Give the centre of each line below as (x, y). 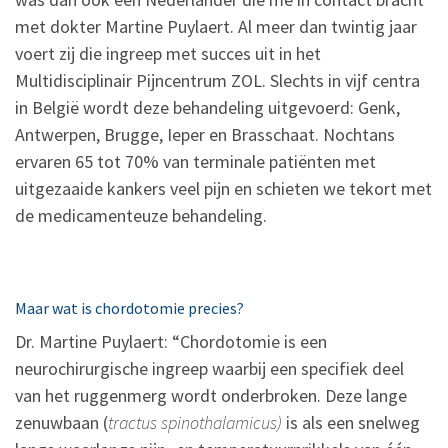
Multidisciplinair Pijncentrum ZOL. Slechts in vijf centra (217, 81)
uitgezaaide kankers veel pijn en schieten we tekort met (223, 189)
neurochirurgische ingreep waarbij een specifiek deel (209, 369)
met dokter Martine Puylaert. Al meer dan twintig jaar (216, 27)
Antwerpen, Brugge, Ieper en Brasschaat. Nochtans (205, 135)
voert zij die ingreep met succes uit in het (168, 54)
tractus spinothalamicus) (195, 423)
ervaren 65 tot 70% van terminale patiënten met (195, 162)
